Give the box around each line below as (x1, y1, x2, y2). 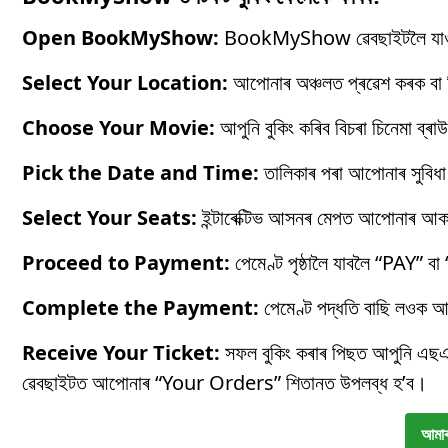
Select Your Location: (22, 69, 228, 97)
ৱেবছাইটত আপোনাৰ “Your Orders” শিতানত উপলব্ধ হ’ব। (22, 369, 427, 397)
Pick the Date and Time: (22, 159, 259, 187)
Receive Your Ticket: (22, 339, 220, 367)
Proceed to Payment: (22, 249, 230, 277)
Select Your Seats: (22, 204, 197, 232)
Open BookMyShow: (22, 24, 219, 52)
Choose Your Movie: (22, 114, 215, 142)
